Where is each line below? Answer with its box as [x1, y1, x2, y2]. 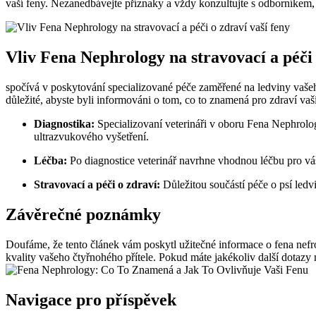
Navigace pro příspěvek [6, 290, 176, 309]
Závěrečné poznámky [6, 205, 161, 224]
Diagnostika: [34, 118, 95, 130]
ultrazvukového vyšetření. [34, 130, 149, 143]
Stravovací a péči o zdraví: [34, 178, 160, 191]
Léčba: [34, 154, 67, 167]
